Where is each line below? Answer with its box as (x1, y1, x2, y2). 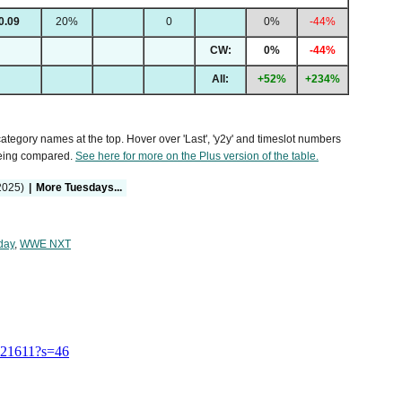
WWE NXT (20, 237, 71, 250)
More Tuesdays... (36, 181, 122, 195)
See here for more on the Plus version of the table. (75, 150, 319, 163)
